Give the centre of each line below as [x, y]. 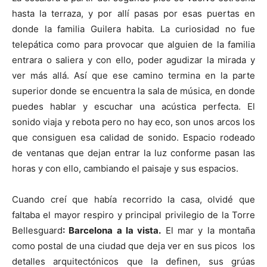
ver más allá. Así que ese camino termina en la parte [133, 76]
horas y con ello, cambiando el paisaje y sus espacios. [125, 169]
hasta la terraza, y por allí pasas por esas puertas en [133, 14]
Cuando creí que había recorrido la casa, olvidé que [133, 200]
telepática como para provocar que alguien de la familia [133, 45]
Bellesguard [37, 231]
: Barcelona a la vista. [112, 231]
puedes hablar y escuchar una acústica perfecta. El [133, 107]
